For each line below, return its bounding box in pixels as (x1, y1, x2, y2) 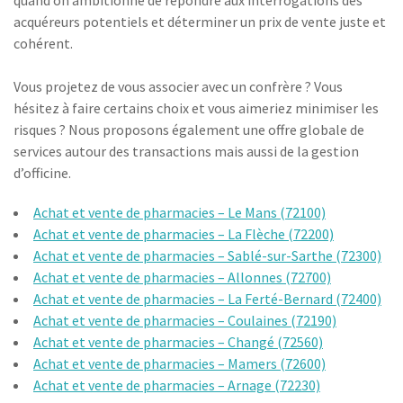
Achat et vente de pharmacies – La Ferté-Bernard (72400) (33, 290, 381, 308)
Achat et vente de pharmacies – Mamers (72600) (33, 354, 326, 372)
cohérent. (13, 34, 73, 52)
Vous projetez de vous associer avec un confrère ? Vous (13, 77, 343, 95)
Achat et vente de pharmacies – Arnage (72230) (33, 376, 320, 394)
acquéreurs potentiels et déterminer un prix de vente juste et (13, 13, 386, 31)
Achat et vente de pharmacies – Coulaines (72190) (33, 311, 336, 329)
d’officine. (13, 164, 71, 182)
